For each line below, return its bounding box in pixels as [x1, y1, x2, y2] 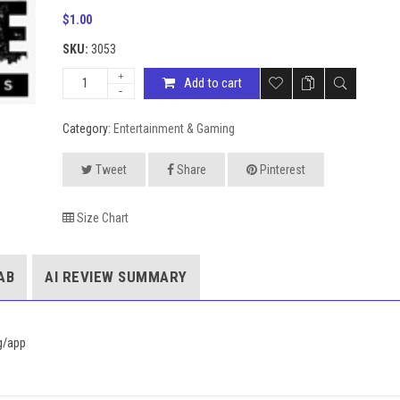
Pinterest [257, 162, 306, 177]
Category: [62, 121, 114, 136]
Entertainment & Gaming [113, 121, 236, 136]
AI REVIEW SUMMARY [45, 268, 187, 286]
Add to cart [184, 75, 243, 91]
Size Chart [74, 210, 129, 225]
